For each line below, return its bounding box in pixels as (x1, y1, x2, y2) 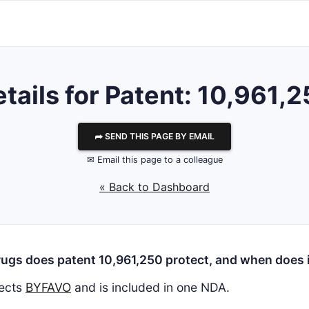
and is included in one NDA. (71, 280, 230, 295)
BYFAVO (26, 280, 71, 295)
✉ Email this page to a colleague (86, 154, 223, 165)
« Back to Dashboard (99, 180, 210, 194)
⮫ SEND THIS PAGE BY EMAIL (94, 131, 215, 141)
